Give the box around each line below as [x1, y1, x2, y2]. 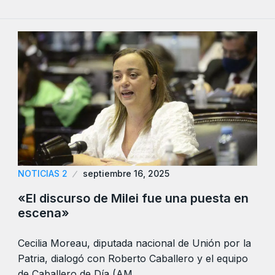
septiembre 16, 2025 [83, 168, 169, 179]
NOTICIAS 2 [18, 168, 68, 179]
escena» [18, 206, 69, 220]
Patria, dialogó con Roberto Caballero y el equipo [18, 252, 248, 265]
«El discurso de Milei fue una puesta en [18, 191, 249, 206]
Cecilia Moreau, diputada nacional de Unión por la [18, 237, 251, 249]
